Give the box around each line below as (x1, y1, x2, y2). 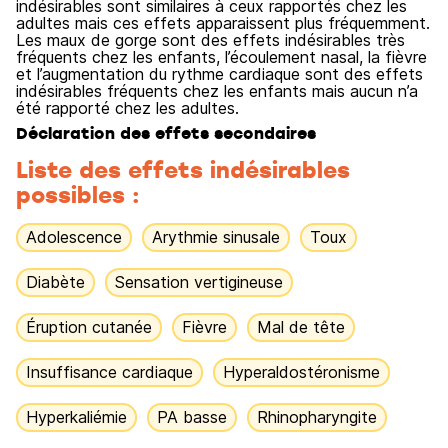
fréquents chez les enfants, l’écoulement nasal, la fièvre (16, 47, 427, 67)
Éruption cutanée (26, 317, 152, 337)
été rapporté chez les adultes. (16, 98, 239, 118)
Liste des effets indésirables (16, 154, 350, 184)
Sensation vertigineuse (115, 272, 283, 292)
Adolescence (26, 227, 122, 247)
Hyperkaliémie (26, 407, 127, 427)
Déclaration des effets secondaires (16, 122, 316, 144)
